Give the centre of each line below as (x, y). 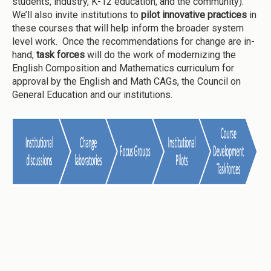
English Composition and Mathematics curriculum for (123, 68)
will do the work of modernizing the (160, 55)
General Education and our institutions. (93, 95)
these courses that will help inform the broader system (128, 28)
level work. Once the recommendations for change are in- (133, 42)
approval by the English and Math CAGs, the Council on (126, 82)
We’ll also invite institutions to (77, 15)
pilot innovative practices (194, 15)
